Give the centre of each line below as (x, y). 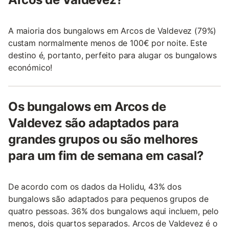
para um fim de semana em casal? (106, 155)
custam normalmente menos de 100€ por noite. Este (108, 43)
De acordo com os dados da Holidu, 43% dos (95, 186)
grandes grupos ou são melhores (103, 139)
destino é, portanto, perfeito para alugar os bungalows (112, 55)
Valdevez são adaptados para (94, 123)
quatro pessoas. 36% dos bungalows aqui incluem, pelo (113, 211)
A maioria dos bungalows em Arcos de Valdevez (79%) (112, 30)
